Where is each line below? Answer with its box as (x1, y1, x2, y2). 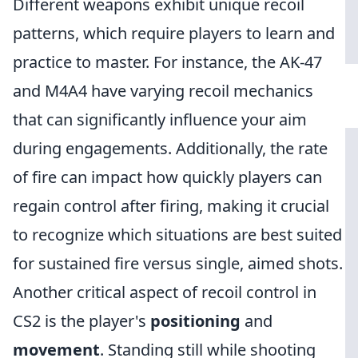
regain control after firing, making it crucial (13, 195, 329, 217)
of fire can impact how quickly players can (13, 166, 322, 188)
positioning (150, 310, 241, 332)
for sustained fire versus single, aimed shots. (13, 253, 343, 274)
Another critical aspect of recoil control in (13, 281, 316, 303)
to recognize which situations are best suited (13, 224, 342, 245)
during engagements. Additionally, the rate (13, 137, 328, 159)
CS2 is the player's (13, 310, 150, 332)
